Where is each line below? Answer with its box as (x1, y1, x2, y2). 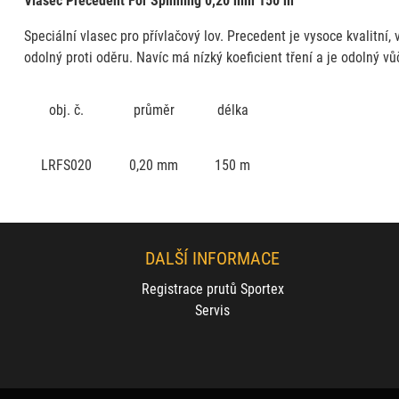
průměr (133, 99, 175, 118)
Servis (195, 300, 231, 319)
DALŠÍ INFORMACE (145, 246, 281, 269)
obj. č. (49, 99, 85, 118)
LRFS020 (41, 154, 93, 174)
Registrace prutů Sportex (141, 279, 284, 297)
